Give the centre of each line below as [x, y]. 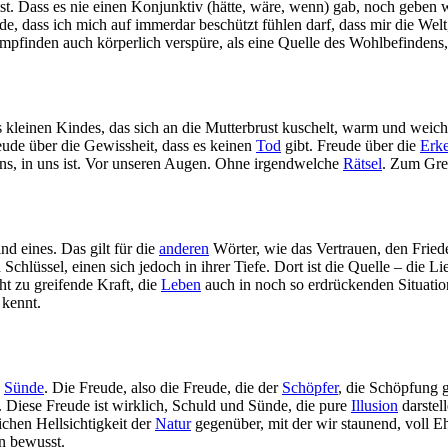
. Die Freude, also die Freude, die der [163, 387]
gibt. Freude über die [350, 145]
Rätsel [362, 163]
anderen [184, 248]
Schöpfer [310, 387]
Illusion [374, 405]
